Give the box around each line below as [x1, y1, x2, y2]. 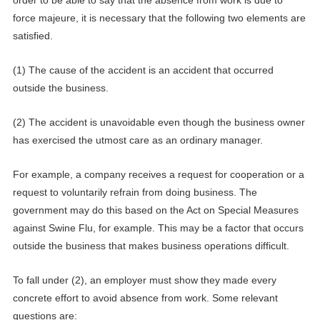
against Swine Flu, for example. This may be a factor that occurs [12, 221, 304, 234]
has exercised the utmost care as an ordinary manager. [12, 134, 263, 146]
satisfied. [12, 29, 56, 41]
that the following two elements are [148, 11, 306, 24]
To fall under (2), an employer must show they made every [12, 274, 276, 286]
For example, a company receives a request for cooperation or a [12, 168, 304, 180]
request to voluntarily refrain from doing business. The [12, 186, 257, 198]
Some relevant [211, 291, 278, 304]
